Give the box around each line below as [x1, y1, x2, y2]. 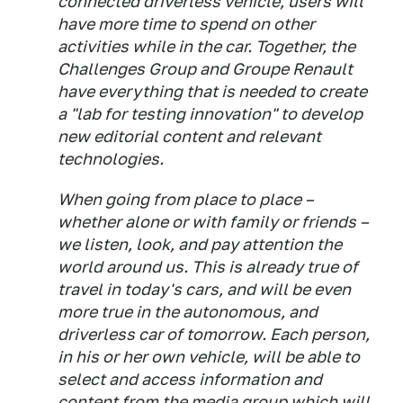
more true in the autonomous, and [58, 302, 318, 321]
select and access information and [58, 370, 322, 389]
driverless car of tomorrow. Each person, [58, 325, 370, 344]
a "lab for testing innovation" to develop [58, 104, 363, 123]
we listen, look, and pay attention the [58, 235, 342, 254]
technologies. [58, 149, 164, 168]
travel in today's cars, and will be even [58, 280, 351, 299]
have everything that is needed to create [58, 82, 367, 101]
